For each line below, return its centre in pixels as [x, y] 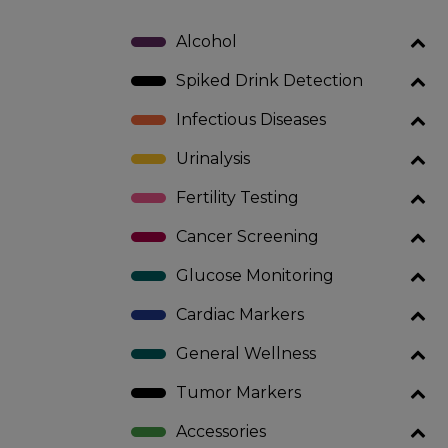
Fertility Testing [237, 197]
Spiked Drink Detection [269, 80]
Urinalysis [212, 158]
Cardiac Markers [239, 314]
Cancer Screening [247, 236]
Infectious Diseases [250, 119]
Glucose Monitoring [254, 275]
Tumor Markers [238, 392]
